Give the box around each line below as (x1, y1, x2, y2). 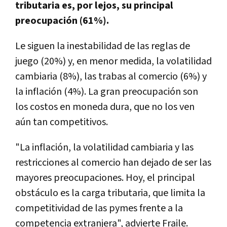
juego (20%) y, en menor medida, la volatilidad (15, 54, 212, 68)
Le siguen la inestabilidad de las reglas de (15, 39, 190, 53)
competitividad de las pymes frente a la (15, 201, 183, 215)
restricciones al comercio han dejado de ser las (15, 156, 211, 169)
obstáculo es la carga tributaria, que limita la (15, 186, 205, 200)
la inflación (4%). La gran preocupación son (15, 85, 198, 98)
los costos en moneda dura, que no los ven (15, 100, 195, 113)
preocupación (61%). (15, 14, 109, 27)
